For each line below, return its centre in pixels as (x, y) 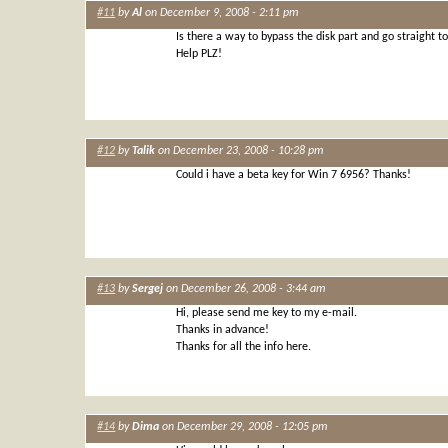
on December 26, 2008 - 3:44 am (245, 289)
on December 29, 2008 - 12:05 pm (244, 427)
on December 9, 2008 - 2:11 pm (221, 13)
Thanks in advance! (222, 329)
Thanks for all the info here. (243, 346)
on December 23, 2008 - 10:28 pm (240, 151)
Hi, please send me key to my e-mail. (266, 312)
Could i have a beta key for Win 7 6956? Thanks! (293, 174)
